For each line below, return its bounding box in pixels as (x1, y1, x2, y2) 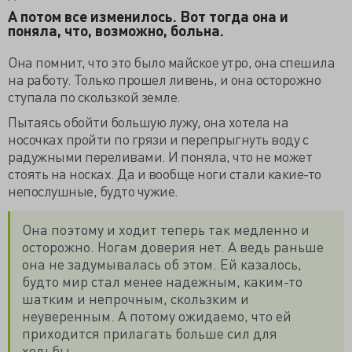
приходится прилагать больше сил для (22, 324, 277, 343)
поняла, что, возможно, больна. (8, 20, 227, 41)
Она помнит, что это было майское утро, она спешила (8, 53, 335, 71)
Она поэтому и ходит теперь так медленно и (22, 220, 310, 239)
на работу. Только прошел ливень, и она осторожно (8, 70, 321, 89)
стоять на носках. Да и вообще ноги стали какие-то (8, 164, 321, 183)
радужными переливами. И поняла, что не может (8, 147, 312, 166)
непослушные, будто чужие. (8, 181, 178, 200)
